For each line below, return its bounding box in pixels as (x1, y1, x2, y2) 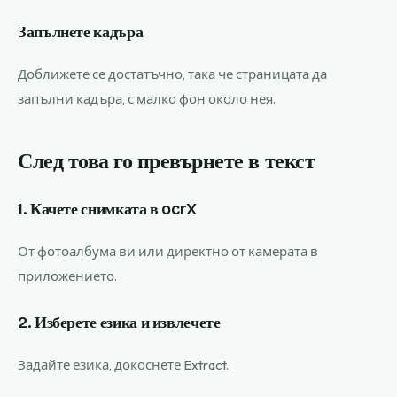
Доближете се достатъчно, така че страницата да (18, 66, 327, 82)
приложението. (18, 268, 117, 284)
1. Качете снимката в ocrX (18, 199, 197, 219)
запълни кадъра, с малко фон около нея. (18, 90, 276, 107)
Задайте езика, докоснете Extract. (18, 356, 229, 373)
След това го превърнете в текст (18, 149, 315, 174)
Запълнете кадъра (18, 22, 144, 42)
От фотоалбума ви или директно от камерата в (18, 243, 318, 260)
